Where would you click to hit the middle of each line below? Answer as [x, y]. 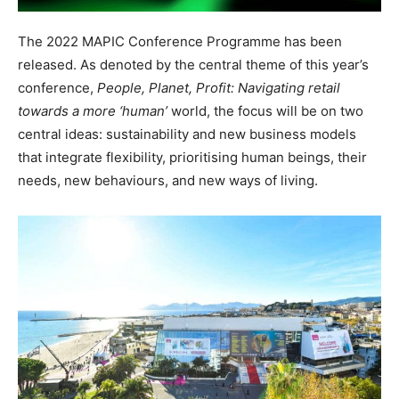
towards [43, 110]
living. [299, 180]
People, [121, 87]
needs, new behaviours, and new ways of [149, 180]
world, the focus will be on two [267, 110]
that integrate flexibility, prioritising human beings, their [192, 157]
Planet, [171, 87]
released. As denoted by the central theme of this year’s [193, 64]
